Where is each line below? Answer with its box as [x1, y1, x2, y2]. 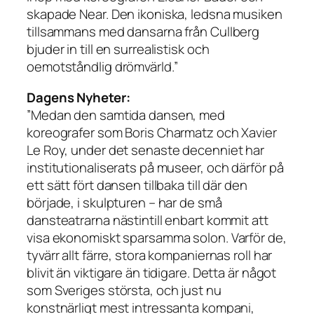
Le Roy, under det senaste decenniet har [27, 140, 265, 159]
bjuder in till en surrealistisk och [27, 40, 210, 59]
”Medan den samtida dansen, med [27, 105, 225, 124]
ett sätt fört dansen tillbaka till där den [27, 175, 247, 194]
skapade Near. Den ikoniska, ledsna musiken [27, 5, 282, 24]
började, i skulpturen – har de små [27, 193, 222, 212]
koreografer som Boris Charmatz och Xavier [27, 123, 277, 142]
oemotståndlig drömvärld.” [27, 57, 178, 76]
